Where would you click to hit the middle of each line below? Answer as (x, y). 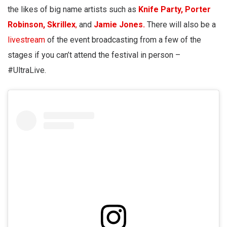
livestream (26, 40)
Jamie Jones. (119, 25)
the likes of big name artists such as (73, 10)
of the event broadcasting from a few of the (123, 40)
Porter (198, 10)
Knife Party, (161, 10)
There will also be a (180, 25)
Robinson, (26, 25)
